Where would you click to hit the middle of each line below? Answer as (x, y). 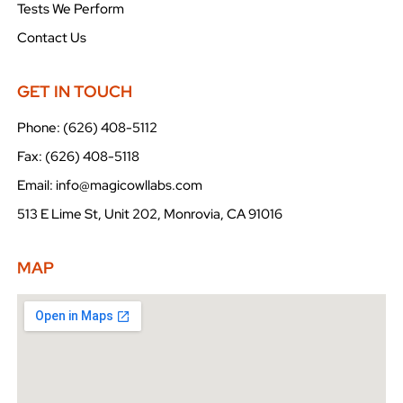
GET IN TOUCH (74, 92)
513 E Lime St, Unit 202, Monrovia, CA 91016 (149, 215)
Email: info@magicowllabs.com (109, 186)
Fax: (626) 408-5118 (78, 157)
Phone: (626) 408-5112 (87, 128)
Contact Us (51, 38)
